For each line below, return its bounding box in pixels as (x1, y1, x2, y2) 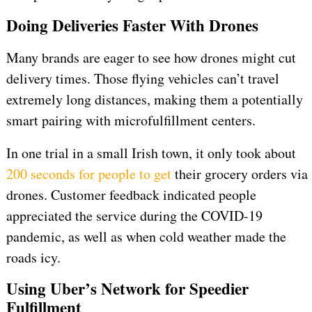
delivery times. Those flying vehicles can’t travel (6, 69, 279, 88)
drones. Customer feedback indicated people (6, 185, 256, 205)
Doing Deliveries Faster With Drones (6, 13, 258, 38)
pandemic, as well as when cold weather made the (6, 227, 286, 247)
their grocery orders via (171, 164, 308, 184)
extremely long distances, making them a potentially (6, 90, 303, 109)
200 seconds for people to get (6, 164, 171, 184)
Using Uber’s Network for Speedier (6, 276, 249, 301)
